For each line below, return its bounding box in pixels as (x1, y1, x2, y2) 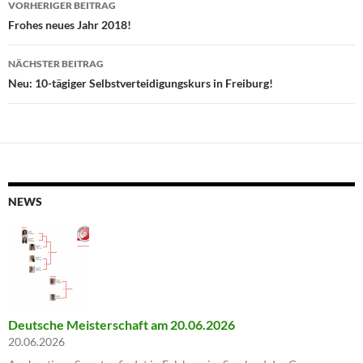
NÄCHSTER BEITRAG (8, 58, 104, 70)
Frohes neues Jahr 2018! (8, 18, 131, 32)
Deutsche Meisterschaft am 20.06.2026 (8, 317, 235, 333)
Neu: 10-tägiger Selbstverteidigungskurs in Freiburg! (8, 76, 273, 91)
